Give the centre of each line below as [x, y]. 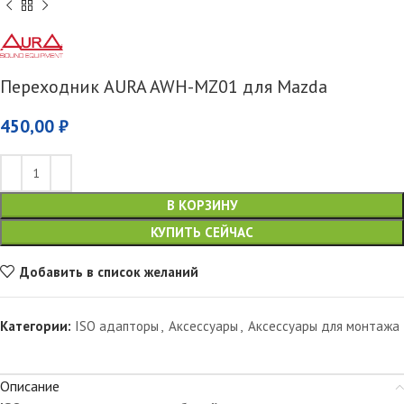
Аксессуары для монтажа [324, 326]
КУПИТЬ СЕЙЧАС [202, 233]
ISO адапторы [117, 326]
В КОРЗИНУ [202, 206]
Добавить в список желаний [109, 271]
